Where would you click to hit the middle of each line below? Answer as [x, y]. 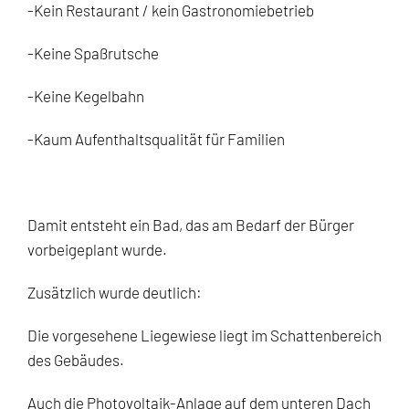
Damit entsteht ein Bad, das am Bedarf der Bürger [191, 224]
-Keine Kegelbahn [86, 95]
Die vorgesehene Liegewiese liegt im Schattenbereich [204, 335]
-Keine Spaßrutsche [93, 52]
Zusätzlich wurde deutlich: [115, 292]
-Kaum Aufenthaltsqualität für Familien [156, 138]
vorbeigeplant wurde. [97, 249]
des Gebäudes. [76, 359]
